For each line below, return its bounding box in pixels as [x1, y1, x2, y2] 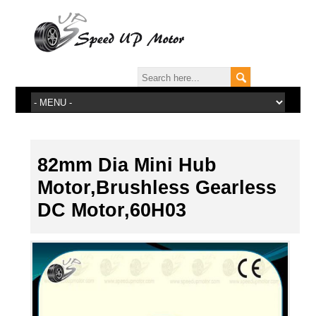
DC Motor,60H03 [37, 200, 186, 221]
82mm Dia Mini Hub [37, 154, 217, 176]
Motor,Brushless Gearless [37, 177, 276, 198]
